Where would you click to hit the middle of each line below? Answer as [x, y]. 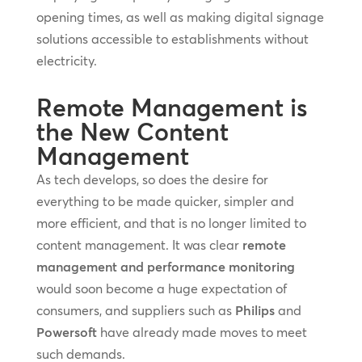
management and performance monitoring [165, 267]
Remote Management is [171, 108]
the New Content [132, 133]
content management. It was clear [139, 245]
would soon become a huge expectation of [161, 289]
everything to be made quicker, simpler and [165, 202]
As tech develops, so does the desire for [152, 180]
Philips [255, 311]
